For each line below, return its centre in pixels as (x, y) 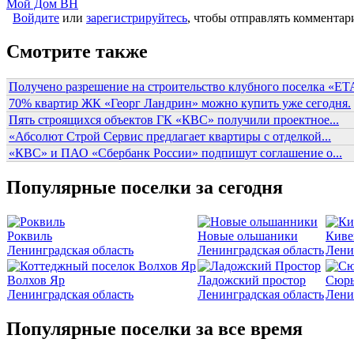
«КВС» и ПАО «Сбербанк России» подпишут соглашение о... (175, 153)
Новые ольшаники (248, 236)
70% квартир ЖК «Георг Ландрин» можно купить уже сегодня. (180, 103)
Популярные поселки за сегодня (145, 188)
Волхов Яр (36, 281)
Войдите (36, 17)
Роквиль (30, 236)
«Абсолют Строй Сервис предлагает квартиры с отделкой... (170, 136)
